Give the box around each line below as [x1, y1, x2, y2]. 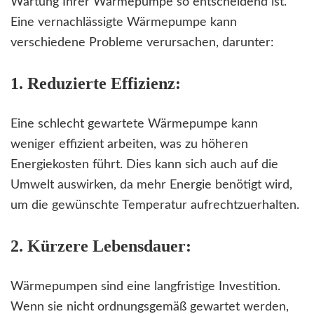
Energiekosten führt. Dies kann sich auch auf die [11, 158, 278, 172]
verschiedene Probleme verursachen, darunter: [11, 36, 274, 50]
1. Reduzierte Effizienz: [11, 74, 181, 93]
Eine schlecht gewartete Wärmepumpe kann [11, 118, 258, 131]
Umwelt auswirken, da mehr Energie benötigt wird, [11, 179, 292, 192]
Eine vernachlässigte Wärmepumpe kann [11, 16, 237, 29]
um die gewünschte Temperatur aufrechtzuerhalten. [11, 199, 299, 212]
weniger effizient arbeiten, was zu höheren [11, 138, 248, 151]
